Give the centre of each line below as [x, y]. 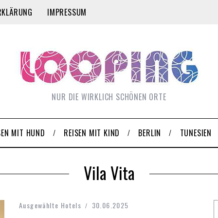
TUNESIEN [196, 133]
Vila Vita [109, 173]
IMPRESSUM [67, 12]
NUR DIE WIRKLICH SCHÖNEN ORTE [109, 97]
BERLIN [150, 133]
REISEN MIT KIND [92, 133]
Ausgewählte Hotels [50, 205]
